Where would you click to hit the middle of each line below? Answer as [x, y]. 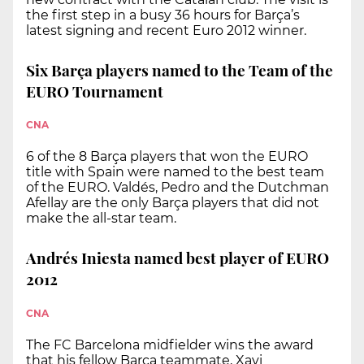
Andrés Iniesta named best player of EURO [178, 257]
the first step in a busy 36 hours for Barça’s [163, 15]
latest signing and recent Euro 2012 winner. [166, 31]
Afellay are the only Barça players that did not [173, 203]
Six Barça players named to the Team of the [180, 69]
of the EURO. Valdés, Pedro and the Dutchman [178, 188]
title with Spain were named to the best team [175, 172]
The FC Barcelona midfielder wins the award [170, 344]
